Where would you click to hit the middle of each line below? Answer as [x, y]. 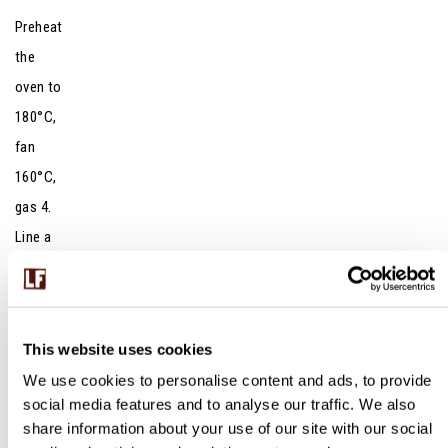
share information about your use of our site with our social [227, 428]
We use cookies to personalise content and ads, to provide [227, 380]
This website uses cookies [118, 349]
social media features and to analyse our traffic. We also [219, 404]
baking [35, 416]
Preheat [39, 26]
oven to [38, 86]
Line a [33, 236]
